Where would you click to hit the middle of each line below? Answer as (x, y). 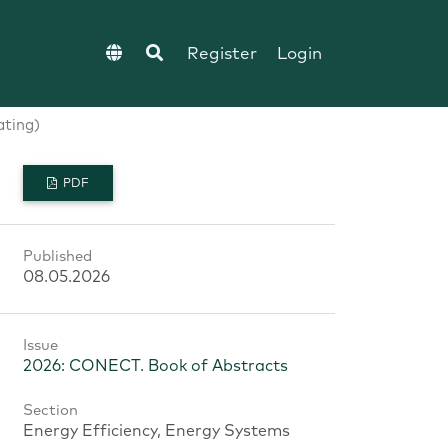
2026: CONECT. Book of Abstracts (156, 365)
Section (51, 410)
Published (58, 257)
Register (221, 54)
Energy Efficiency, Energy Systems (157, 430)
